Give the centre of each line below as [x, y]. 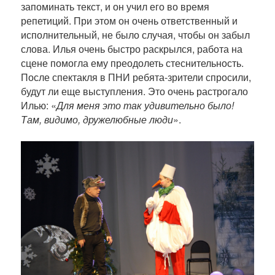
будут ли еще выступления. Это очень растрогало [134, 91]
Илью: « [38, 105]
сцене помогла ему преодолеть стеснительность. [132, 63]
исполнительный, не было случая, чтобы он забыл [135, 34]
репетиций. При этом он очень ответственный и [129, 20]
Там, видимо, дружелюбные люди [97, 119]
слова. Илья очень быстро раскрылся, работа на [131, 48]
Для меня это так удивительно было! [145, 105]
